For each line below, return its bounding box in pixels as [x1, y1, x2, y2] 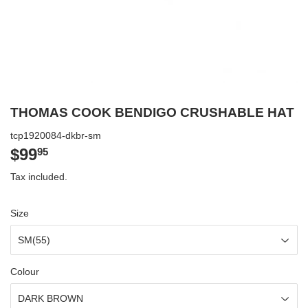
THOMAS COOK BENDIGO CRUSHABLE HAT [10, 105, 294, 120]
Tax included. [10, 171, 67, 183]
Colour [10, 266, 39, 278]
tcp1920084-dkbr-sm [10, 130, 101, 142]
